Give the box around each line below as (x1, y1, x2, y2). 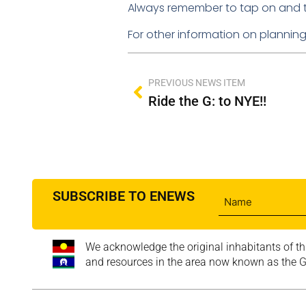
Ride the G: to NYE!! (148, 92, 266, 109)
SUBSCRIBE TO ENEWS (53, 187, 195, 204)
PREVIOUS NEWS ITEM (148, 76, 245, 88)
